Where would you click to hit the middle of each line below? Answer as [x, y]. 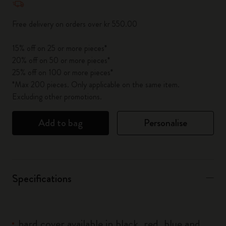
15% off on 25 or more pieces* [60, 48]
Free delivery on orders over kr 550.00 [75, 24]
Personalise [165, 123]
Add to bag [61, 123]
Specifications [42, 178]
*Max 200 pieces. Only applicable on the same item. [96, 84]
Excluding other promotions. [57, 97]
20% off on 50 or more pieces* [61, 60]
